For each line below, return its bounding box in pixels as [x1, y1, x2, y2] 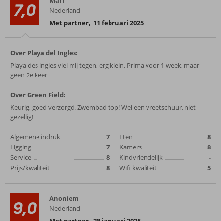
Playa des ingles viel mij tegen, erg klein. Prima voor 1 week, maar [10, 61, 199, 70]
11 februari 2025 [93, 18, 144, 27]
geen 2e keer [10, 71, 47, 79]
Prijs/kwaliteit [10, 163, 50, 172]
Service [10, 153, 31, 162]
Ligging [10, 143, 31, 151]
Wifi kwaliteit [119, 163, 157, 172]
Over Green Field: [10, 90, 66, 99]
